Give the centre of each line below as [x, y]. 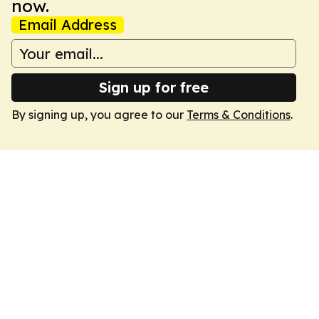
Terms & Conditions [239, 115]
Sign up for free [154, 87]
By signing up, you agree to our [99, 115]
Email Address [68, 25]
